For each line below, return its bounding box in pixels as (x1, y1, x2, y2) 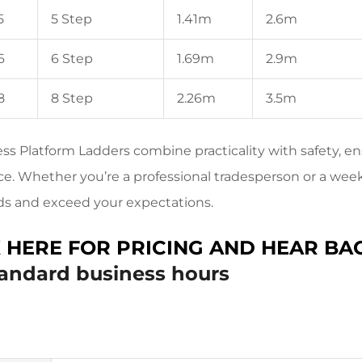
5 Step (51, 11, 92, 27)
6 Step (51, 51, 93, 66)
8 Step (51, 90, 93, 106)
